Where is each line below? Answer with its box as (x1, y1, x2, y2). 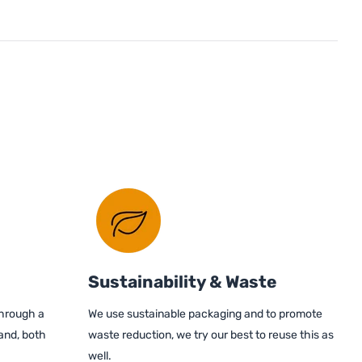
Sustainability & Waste (88, 271, 276, 293)
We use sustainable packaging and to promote (88, 307, 322, 322)
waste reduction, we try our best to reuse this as (88, 328, 334, 343)
